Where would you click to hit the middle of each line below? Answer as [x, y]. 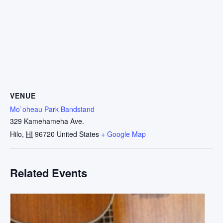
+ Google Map [123, 134]
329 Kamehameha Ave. [47, 121]
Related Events [49, 172]
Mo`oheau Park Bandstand [52, 109]
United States [78, 134]
